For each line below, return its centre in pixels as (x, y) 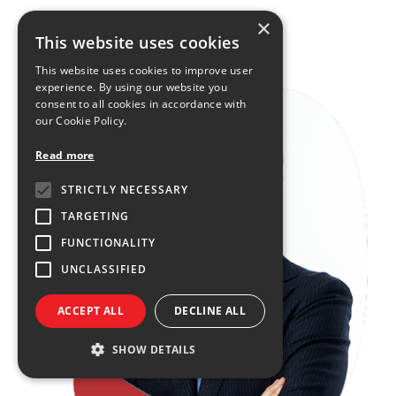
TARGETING (95, 216)
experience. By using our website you (131, 87)
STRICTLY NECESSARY (125, 190)
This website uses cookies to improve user (145, 70)
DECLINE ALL (210, 311)
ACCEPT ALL (91, 311)
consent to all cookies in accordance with (141, 104)
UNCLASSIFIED (104, 269)
